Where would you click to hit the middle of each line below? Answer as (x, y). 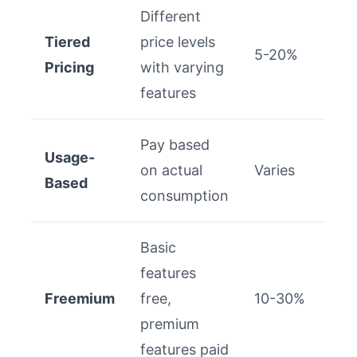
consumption (184, 196)
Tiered (67, 42)
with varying (182, 67)
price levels (178, 42)
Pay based (175, 145)
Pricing (69, 67)
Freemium (80, 298)
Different (171, 16)
